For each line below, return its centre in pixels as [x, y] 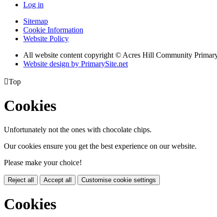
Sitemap [36, 21]
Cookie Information [53, 30]
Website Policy [46, 38]
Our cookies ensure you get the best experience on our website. [100, 146]
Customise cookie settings [119, 180]
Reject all [21, 180]
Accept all [58, 180]
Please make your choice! [43, 162]
